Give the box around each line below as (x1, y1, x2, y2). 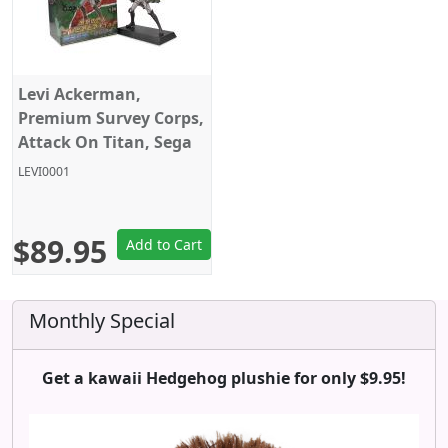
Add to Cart (126, 235, 202, 254)
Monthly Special (29, 307, 175, 334)
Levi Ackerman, (18, 83, 141, 105)
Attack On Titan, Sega (18, 131, 192, 153)
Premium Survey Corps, (18, 107, 204, 129)
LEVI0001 (18, 163, 70, 180)
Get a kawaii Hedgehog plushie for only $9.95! (42, 367, 406, 389)
